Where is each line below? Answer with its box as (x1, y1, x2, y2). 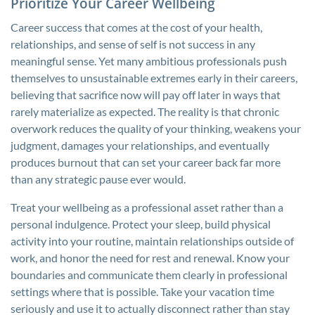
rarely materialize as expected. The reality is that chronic (11, 105, 279, 118)
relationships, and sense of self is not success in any (11, 37, 255, 51)
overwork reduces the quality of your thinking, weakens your (11, 122, 301, 135)
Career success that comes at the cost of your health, (11, 20, 262, 34)
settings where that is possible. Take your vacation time (11, 285, 274, 298)
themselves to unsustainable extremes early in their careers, (11, 71, 297, 84)
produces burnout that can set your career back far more (11, 155, 281, 169)
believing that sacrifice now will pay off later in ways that (11, 88, 281, 101)
